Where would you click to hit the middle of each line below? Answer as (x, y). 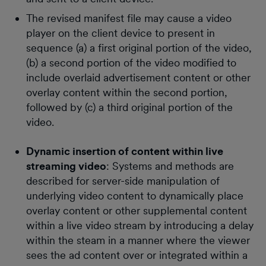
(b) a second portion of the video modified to (131, 62)
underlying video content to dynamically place (135, 195)
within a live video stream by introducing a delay (140, 225)
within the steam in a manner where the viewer (138, 240)
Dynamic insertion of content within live (125, 151)
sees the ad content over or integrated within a (137, 255)
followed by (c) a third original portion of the (129, 107)
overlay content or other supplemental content (137, 210)
